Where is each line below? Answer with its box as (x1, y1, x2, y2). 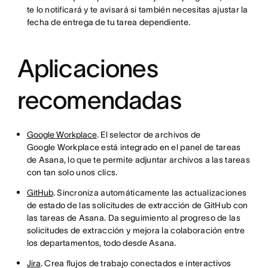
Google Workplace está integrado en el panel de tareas (26, 142, 241, 152)
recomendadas (17, 86, 181, 114)
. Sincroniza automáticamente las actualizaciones (53, 188, 247, 197)
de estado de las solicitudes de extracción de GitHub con (26, 200, 248, 210)
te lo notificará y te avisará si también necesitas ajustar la (26, 5, 248, 14)
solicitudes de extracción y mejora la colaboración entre (26, 226, 245, 235)
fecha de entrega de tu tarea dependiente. (26, 17, 191, 27)
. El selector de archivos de (96, 130, 201, 139)
